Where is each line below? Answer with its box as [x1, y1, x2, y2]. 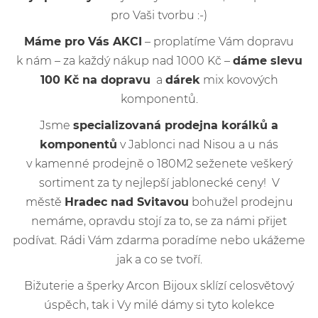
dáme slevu [232, 53, 302, 67]
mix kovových [199, 72, 278, 87]
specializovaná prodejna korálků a [73, 118, 278, 132]
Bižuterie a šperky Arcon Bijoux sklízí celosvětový [24, 278, 294, 292]
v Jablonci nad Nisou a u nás [117, 137, 278, 151]
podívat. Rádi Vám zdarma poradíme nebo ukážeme [13, 233, 305, 247]
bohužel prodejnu [188, 194, 293, 209]
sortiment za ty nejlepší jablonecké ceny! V [38, 175, 280, 190]
